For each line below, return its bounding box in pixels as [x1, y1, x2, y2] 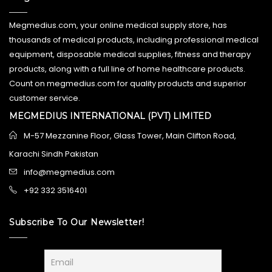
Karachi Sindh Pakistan [9, 148, 98, 160]
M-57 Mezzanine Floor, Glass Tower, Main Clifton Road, [24, 129, 236, 141]
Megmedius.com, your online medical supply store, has [9, 19, 227, 31]
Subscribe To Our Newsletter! [9, 216, 144, 228]
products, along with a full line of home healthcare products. [9, 63, 245, 75]
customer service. [9, 92, 80, 104]
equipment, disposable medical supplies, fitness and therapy [9, 48, 251, 60]
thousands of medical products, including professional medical [9, 33, 259, 46]
